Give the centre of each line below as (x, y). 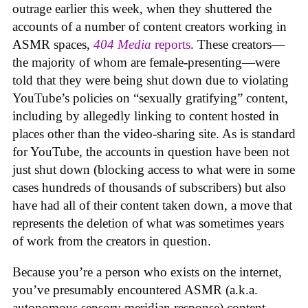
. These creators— (238, 45)
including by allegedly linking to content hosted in (146, 116)
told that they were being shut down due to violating (151, 80)
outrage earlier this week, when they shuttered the (142, 9)
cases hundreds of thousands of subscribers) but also (149, 188)
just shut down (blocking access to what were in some (154, 170)
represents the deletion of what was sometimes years (148, 223)
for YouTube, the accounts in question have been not (151, 152)
